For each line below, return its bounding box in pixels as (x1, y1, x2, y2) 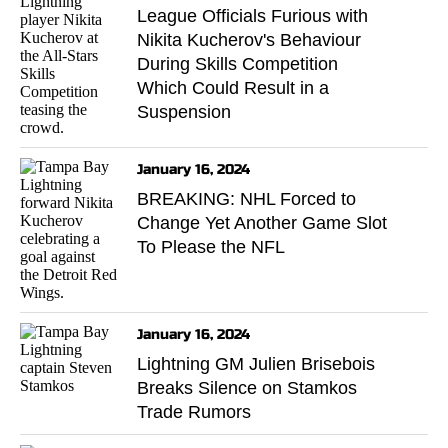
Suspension (137, 101, 231, 122)
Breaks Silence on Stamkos (137, 377, 357, 398)
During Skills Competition (137, 53, 338, 74)
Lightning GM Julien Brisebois (137, 353, 375, 374)
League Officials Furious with (137, 5, 368, 26)
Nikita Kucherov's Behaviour (137, 29, 361, 50)
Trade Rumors (137, 401, 251, 422)
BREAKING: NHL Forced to (137, 188, 356, 209)
